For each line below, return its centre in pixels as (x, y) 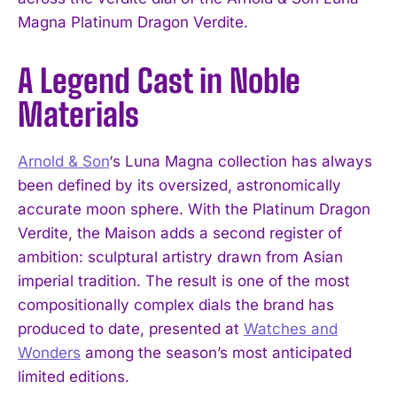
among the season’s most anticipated (216, 352)
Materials (78, 114)
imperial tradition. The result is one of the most (184, 280)
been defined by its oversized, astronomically (179, 185)
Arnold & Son (63, 161)
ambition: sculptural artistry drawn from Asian (180, 257)
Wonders (49, 352)
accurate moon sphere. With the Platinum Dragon (194, 209)
